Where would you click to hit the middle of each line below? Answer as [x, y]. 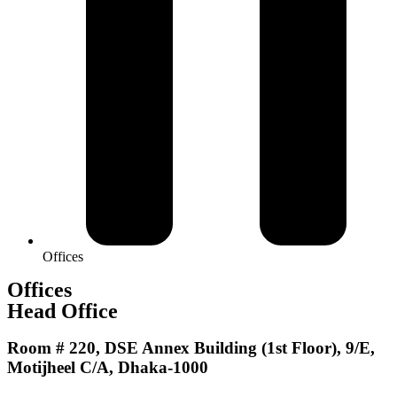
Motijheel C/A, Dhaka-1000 [108, 368]
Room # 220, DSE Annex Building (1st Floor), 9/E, [191, 348]
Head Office [62, 311]
